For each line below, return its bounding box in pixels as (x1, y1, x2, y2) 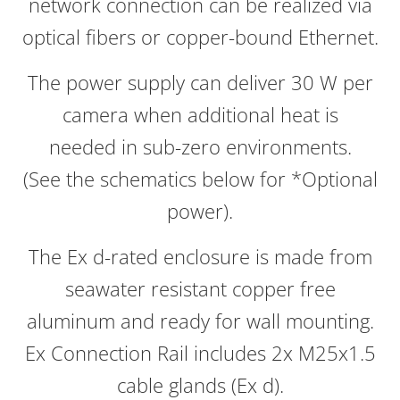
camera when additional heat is (62, 101, 338, 129)
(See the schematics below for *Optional (22, 165, 378, 193)
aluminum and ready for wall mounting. (26, 307, 374, 335)
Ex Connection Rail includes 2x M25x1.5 (24, 339, 376, 367)
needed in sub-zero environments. (48, 133, 352, 161)
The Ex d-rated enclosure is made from (28, 243, 372, 271)
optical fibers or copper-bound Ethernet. (21, 23, 379, 51)
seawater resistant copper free (64, 275, 336, 303)
